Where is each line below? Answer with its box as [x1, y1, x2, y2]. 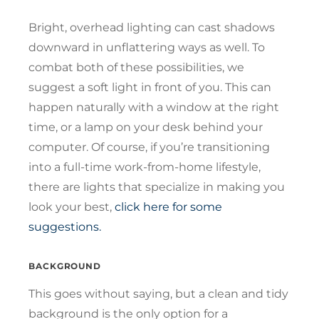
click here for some [112, 199, 222, 214]
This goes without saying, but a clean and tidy [28, 286, 288, 300]
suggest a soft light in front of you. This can [28, 80, 271, 94]
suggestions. [28, 219, 104, 234]
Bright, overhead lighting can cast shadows [28, 20, 275, 34]
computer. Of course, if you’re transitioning [28, 140, 270, 154]
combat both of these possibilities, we [28, 60, 244, 74]
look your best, [28, 199, 112, 214]
